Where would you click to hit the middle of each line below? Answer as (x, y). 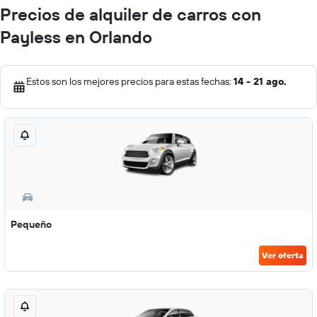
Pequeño (31, 224)
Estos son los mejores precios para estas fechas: (130, 81)
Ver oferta (283, 255)
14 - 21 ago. (260, 81)
